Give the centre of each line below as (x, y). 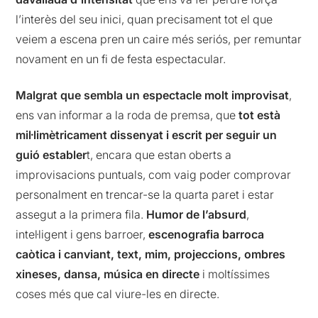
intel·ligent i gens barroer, (82, 234)
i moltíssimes (235, 274)
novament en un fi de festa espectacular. (121, 59)
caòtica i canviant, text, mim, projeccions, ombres (151, 254)
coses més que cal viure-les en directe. (118, 294)
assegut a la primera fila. (81, 214)
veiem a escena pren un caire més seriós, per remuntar (159, 39)
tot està (260, 115)
